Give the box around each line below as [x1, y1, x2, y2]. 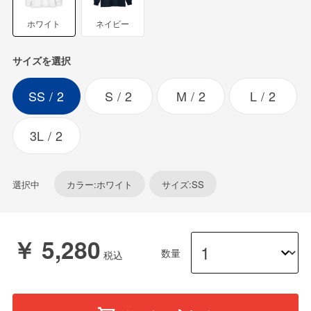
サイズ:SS [162, 177, 205, 191]
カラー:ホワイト [67, 177, 133, 191]
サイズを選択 [12, 53, 71, 67]
